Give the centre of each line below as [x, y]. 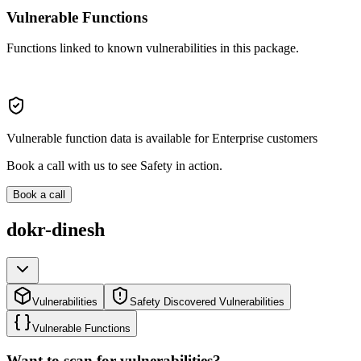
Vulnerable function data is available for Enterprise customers [162, 139]
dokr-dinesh [56, 230]
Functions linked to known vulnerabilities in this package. [153, 48]
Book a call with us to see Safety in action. [114, 166]
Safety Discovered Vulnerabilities [207, 302]
